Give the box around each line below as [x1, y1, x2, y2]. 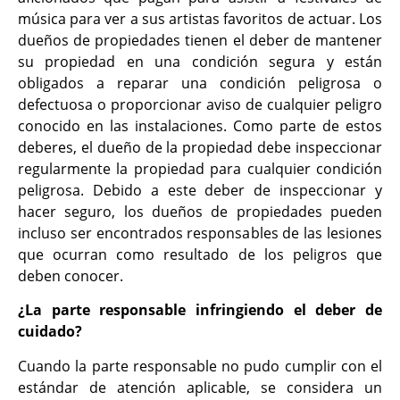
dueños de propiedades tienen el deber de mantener [18, 29, 382, 50]
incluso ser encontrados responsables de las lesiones [18, 222, 382, 243]
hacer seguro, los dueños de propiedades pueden [18, 201, 382, 221]
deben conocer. [18, 265, 123, 286]
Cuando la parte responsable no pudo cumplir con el [18, 355, 382, 376]
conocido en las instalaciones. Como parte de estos [18, 115, 382, 136]
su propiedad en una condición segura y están [18, 51, 382, 71]
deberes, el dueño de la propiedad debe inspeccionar [18, 137, 382, 157]
